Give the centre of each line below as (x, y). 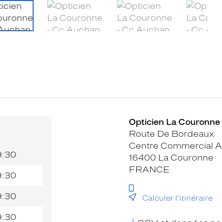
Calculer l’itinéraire (177, 198)
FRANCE (149, 169)
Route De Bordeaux (171, 134)
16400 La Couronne (171, 157)
